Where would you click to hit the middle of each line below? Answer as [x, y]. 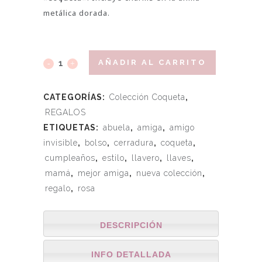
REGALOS [65, 112]
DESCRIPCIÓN [131, 225]
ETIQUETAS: [72, 127]
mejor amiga [104, 173]
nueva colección [169, 173]
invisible [61, 142]
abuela [117, 127]
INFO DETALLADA [131, 254]
